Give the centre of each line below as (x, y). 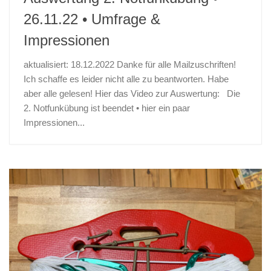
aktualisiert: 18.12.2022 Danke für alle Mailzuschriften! (130, 64)
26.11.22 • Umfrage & (92, 19)
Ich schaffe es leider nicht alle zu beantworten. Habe (126, 79)
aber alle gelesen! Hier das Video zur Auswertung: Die (132, 93)
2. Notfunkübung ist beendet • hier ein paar (107, 108)
